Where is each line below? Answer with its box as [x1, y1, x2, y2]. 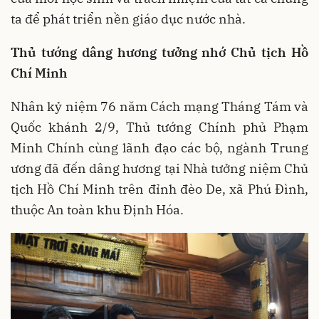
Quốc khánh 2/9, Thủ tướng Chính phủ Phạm [11, 118, 308, 135]
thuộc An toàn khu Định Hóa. [11, 201, 184, 218]
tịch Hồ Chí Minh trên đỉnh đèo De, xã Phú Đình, [11, 180, 308, 197]
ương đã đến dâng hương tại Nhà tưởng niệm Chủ [11, 159, 308, 177]
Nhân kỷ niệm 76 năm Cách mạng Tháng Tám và [11, 98, 308, 115]
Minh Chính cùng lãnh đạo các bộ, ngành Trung [11, 139, 308, 156]
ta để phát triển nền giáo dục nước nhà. [11, 10, 246, 27]
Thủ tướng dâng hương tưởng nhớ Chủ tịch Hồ [11, 43, 308, 61]
